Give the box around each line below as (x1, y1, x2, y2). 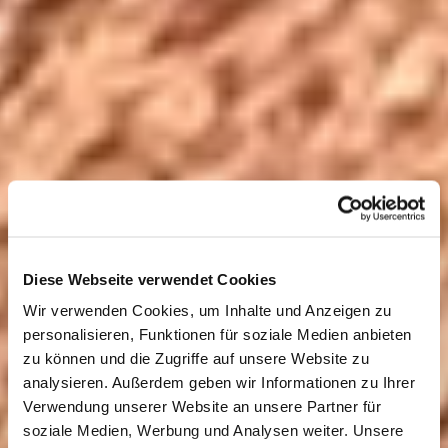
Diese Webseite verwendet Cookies (23, 270, 276, 287)
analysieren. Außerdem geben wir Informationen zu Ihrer (23, 373, 415, 391)
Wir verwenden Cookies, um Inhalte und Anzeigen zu (23, 301, 392, 319)
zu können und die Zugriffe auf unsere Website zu (23, 349, 369, 367)
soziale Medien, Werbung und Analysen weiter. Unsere (23, 421, 404, 439)
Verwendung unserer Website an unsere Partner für (23, 397, 381, 415)
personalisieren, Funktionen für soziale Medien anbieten (23, 325, 412, 343)
